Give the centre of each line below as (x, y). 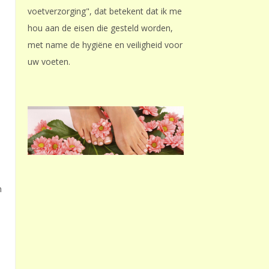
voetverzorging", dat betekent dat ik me (105, 11)
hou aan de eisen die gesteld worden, (100, 28)
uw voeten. (49, 62)
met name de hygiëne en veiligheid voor (105, 45)
